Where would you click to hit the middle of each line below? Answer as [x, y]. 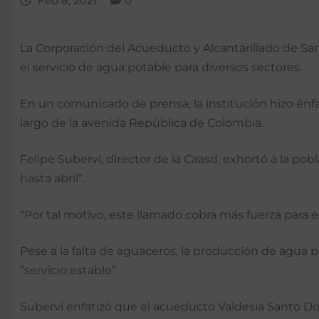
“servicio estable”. [69, 271]
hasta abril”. [52, 179]
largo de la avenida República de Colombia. [142, 123]
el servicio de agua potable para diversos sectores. [161, 68]
